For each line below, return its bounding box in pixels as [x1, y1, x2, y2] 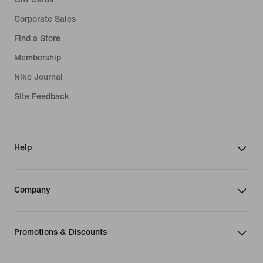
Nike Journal [14, 73, 63, 82]
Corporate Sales [14, 15, 76, 23]
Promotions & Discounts [14, 228, 107, 237]
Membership [14, 53, 61, 62]
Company [14, 186, 50, 194]
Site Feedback [14, 92, 69, 101]
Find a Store [14, 34, 60, 43]
